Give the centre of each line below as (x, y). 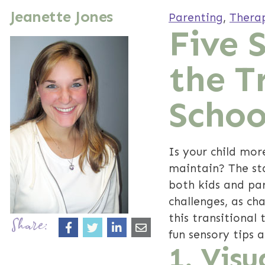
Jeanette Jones (62, 17)
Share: (29, 227)
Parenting (196, 18)
